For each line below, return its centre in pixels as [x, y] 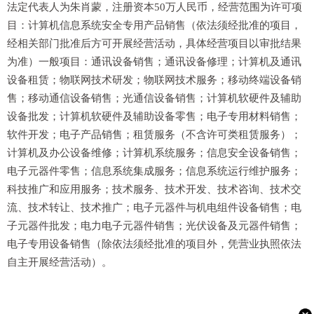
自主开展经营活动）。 [60, 262]
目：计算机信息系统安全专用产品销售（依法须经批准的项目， [154, 25]
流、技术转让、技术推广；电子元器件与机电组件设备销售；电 [154, 207]
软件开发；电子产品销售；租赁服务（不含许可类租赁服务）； [154, 135]
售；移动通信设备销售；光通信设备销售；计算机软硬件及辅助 [154, 98]
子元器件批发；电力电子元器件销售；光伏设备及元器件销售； [154, 226]
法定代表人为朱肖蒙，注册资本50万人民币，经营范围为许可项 [155, 7]
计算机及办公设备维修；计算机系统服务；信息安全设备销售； [154, 153]
